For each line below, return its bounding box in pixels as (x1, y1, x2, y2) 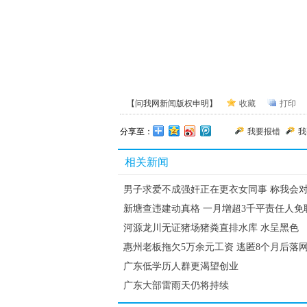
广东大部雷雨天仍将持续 (123, 280, 229, 291)
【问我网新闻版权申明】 (127, 99, 218, 108)
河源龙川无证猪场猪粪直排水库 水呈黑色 (123, 223, 299, 233)
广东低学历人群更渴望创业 (123, 261, 238, 271)
